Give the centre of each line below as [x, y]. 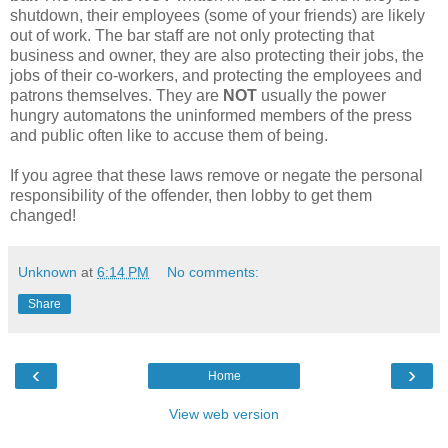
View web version [224, 414]
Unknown [47, 272]
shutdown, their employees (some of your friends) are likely [217, 16]
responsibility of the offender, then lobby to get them [191, 196]
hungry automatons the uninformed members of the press [211, 116]
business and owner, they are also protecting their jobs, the [217, 56]
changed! [43, 216]
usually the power [321, 96]
